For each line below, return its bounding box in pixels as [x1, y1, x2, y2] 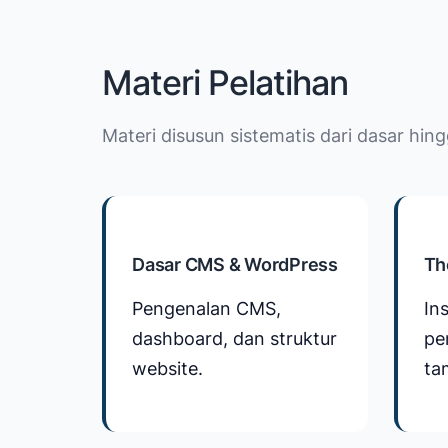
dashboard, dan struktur [132, 327, 337, 349]
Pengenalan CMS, [132, 297, 281, 319]
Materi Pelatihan [102, 61, 348, 103]
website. [132, 357, 203, 379]
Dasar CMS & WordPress [132, 253, 338, 275]
